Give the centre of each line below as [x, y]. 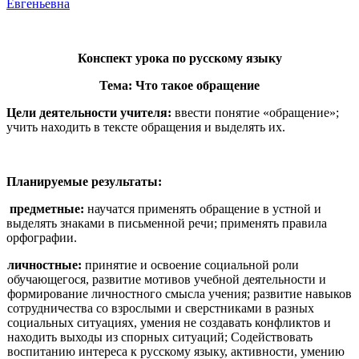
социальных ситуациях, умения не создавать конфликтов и [169, 322]
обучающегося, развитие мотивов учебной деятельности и [167, 279]
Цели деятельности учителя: [89, 112]
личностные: [45, 264]
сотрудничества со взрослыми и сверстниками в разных [161, 308]
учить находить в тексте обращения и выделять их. [146, 127]
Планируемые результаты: [84, 181]
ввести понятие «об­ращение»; [255, 112]
